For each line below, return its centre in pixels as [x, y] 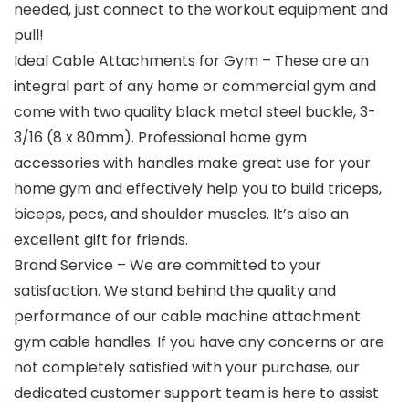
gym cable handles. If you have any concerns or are [199, 342]
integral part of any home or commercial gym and [195, 87]
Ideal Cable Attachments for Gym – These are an [191, 61]
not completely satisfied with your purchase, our [187, 368]
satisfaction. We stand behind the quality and [175, 291]
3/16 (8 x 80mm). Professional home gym [160, 138]
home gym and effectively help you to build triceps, [198, 189]
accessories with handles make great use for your [192, 163]
